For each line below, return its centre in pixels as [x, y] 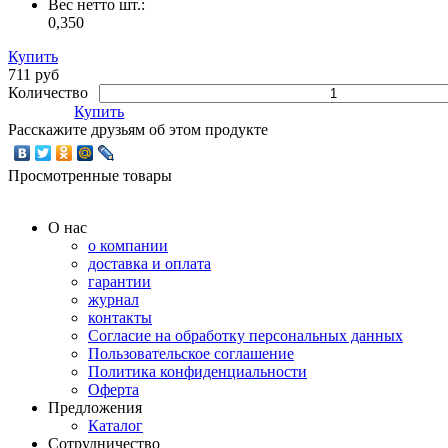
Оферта [113, 389]
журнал [113, 299]
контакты [120, 317]
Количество [50, 92]
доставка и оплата [149, 263]
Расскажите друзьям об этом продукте [138, 129]
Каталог [115, 425]
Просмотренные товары [90, 175]
